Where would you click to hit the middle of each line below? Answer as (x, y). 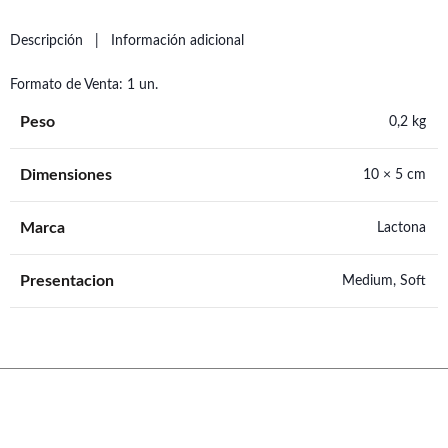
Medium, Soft (384, 281)
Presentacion (67, 281)
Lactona (401, 228)
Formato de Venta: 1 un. (84, 85)
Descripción (46, 41)
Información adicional (177, 41)
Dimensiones (66, 175)
